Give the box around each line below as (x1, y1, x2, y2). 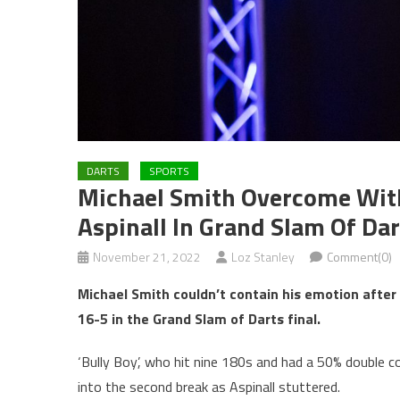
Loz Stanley (231, 246, 295, 266)
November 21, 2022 (93, 246, 201, 266)
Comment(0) (327, 246, 392, 266)
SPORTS (149, 162, 189, 179)
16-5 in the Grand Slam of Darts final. (78, 307, 321, 329)
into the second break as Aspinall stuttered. (78, 375, 340, 397)
